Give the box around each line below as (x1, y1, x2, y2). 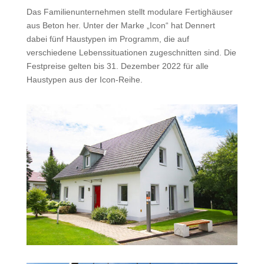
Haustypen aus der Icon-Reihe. (26, 75, 143, 85)
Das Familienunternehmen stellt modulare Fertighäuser (26, 7, 233, 17)
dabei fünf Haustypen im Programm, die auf (26, 34, 189, 44)
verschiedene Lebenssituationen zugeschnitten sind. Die (26, 48, 236, 58)
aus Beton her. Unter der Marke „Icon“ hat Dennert (26, 21, 215, 31)
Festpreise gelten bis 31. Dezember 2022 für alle (26, 61, 209, 71)
